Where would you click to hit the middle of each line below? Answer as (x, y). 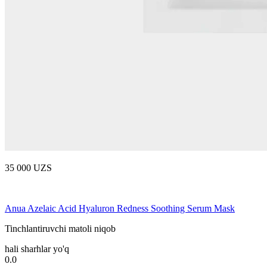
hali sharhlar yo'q (37, 249)
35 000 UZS (28, 167)
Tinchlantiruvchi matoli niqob (60, 228)
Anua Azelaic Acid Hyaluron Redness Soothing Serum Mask (120, 208)
